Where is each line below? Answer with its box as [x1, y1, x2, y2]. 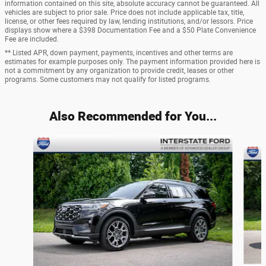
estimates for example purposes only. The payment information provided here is [5, 57, 260, 66]
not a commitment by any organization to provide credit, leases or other [5, 66, 234, 75]
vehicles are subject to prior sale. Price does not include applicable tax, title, [5, 8, 244, 17]
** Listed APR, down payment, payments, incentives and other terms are [5, 48, 233, 57]
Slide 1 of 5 [4, 135, 44, 145]
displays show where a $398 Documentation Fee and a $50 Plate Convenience [5, 26, 256, 34]
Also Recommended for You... [49, 107, 217, 124]
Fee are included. [5, 34, 59, 43]
